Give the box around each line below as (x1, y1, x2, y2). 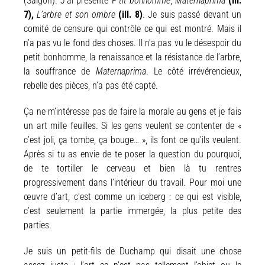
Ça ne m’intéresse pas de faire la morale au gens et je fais (24, 105, 241, 117)
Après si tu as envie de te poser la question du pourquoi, (24, 148, 241, 160)
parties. (24, 219, 51, 231)
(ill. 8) (118, 8, 143, 20)
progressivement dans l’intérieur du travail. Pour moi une (24, 176, 241, 188)
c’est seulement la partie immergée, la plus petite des (24, 205, 241, 216)
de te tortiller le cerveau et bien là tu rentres (24, 162, 241, 174)
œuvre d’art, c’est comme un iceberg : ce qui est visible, (24, 190, 241, 202)
